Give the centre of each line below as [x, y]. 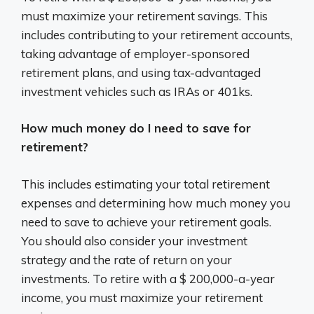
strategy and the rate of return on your [127, 259]
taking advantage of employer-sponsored [135, 53]
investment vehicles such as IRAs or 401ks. [137, 91]
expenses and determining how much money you [156, 203]
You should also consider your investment [134, 240]
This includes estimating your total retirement [145, 184]
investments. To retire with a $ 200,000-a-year [148, 278]
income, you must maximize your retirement [142, 297]
